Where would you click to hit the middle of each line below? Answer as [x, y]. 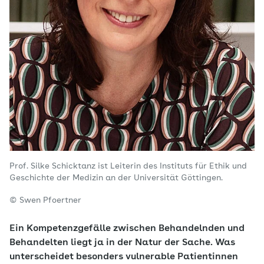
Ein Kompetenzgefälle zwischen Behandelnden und [127, 229]
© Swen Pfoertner [45, 201]
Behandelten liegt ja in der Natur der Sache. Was [122, 243]
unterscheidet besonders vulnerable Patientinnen [124, 257]
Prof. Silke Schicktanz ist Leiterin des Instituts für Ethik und [128, 166]
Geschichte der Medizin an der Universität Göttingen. [116, 178]
